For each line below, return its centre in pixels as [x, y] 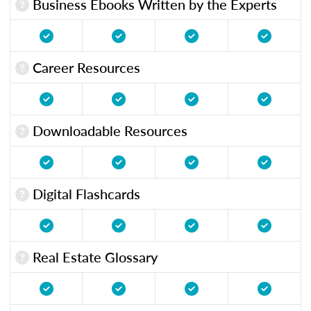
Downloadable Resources [108, 130]
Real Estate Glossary [93, 257]
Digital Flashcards [85, 193]
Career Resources [85, 67]
